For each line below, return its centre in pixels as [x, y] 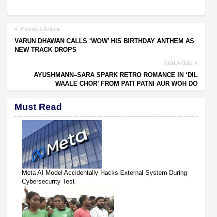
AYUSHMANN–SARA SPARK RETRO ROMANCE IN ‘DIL [116, 75]
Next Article [179, 63]
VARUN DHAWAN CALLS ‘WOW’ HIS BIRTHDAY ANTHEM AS [104, 41]
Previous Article [39, 29]
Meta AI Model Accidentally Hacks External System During [104, 172]
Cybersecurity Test [48, 181]
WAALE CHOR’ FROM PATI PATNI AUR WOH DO [126, 83]
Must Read [38, 107]
